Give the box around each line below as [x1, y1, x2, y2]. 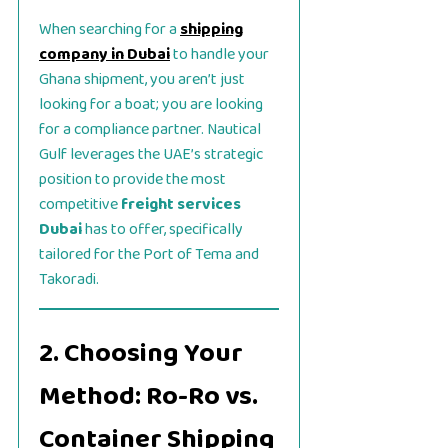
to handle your [170, 42, 269, 68]
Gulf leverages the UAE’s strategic [39, 142, 263, 168]
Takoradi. [39, 267, 99, 293]
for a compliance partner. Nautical [39, 117, 261, 143]
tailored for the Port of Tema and [39, 242, 259, 268]
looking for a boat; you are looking [39, 92, 263, 118]
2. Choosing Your [39, 332, 243, 376]
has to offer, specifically [82, 217, 243, 243]
